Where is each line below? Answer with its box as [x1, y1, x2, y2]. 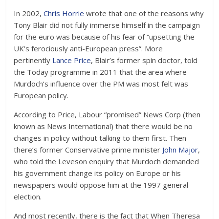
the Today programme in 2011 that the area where [14, 67, 187, 77]
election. [14, 192, 42, 202]
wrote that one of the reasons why [84, 8, 204, 19]
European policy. [14, 90, 69, 101]
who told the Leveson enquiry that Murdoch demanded [14, 156, 199, 167]
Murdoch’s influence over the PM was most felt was [14, 79, 189, 89]
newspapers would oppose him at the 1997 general [14, 180, 189, 190]
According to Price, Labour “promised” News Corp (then [14, 109, 201, 120]
